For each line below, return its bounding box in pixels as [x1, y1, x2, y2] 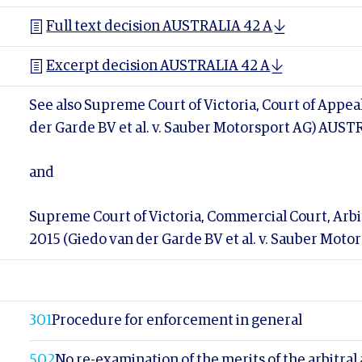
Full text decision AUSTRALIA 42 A [46, 19, 273, 34]
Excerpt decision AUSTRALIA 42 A [46, 59, 271, 74]
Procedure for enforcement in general [52, 314, 303, 328]
